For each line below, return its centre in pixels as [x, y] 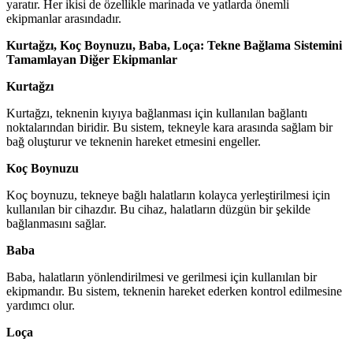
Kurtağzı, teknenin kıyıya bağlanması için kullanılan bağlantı [157, 113]
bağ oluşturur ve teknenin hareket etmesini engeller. [134, 141]
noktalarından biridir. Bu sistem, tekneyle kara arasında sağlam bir [169, 127]
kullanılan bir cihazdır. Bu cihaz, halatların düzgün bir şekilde [158, 209]
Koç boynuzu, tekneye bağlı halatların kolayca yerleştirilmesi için [168, 195]
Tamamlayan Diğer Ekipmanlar [92, 59]
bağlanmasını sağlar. [56, 223]
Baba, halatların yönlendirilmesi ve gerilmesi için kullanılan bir [162, 277]
